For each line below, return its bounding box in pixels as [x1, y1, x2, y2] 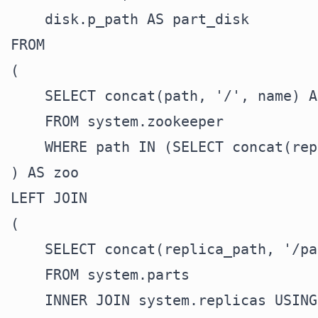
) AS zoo [11, 164, 79, 181]
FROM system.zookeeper [11, 113, 224, 130]
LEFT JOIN [11, 190, 87, 207]
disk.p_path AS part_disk [11, 11, 249, 28]
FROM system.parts [11, 266, 190, 283]
